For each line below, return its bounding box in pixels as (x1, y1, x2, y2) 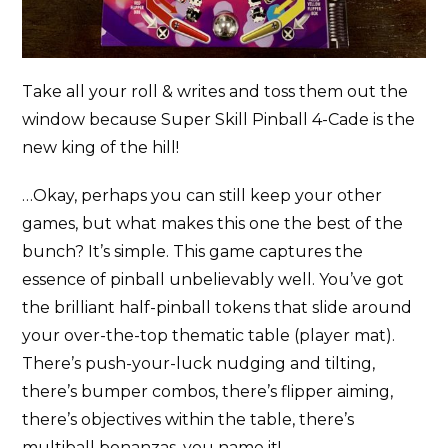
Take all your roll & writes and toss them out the (22, 81, 409, 101)
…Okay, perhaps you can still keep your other (22, 185, 383, 205)
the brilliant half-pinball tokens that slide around (22, 297, 413, 317)
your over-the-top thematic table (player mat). (22, 325, 396, 345)
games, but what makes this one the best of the (22, 213, 404, 233)
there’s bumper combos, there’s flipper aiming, (22, 381, 394, 401)
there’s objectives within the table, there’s (22, 409, 355, 429)
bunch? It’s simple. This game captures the (22, 241, 364, 261)
